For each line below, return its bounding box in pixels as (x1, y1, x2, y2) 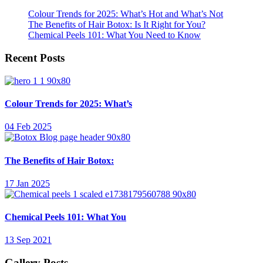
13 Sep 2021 (5, 235, 52, 245)
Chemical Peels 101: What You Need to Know (28, 30, 201, 41)
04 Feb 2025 (5, 122, 52, 132)
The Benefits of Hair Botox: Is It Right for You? (28, 19, 205, 30)
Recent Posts (5, 52, 65, 65)
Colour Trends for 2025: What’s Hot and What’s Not (28, 9, 223, 19)
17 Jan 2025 (5, 178, 50, 188)
